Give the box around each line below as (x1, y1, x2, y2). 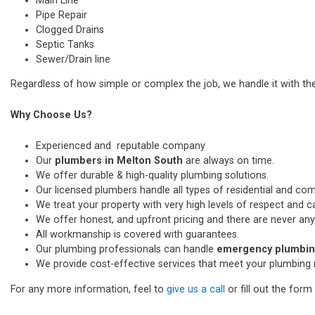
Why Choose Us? (11, 109, 92, 122)
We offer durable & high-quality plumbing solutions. (36, 169, 269, 182)
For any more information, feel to (11, 283, 167, 295)
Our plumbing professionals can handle (36, 243, 217, 256)
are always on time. (183, 155, 274, 167)
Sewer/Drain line (36, 53, 110, 65)
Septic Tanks (36, 38, 94, 51)
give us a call (167, 283, 225, 295)
